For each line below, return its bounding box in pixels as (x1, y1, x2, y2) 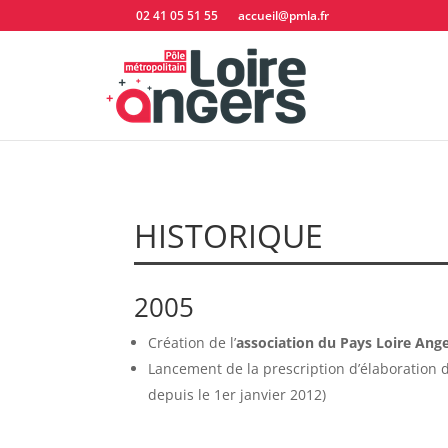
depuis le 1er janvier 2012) (148, 385, 327, 405)
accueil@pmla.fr (238, 7, 330, 24)
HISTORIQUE (134, 213, 324, 257)
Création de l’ (148, 333, 237, 353)
